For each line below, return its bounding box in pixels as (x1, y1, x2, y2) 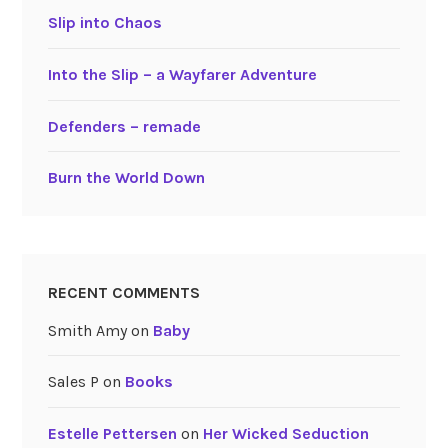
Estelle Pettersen (47, 423, 177, 443)
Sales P (47, 372, 99, 392)
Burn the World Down (47, 168, 205, 188)
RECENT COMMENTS (47, 282, 200, 302)
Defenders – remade (47, 116, 201, 136)
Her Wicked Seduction (202, 423, 369, 443)
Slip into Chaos (47, 13, 162, 33)
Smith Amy (47, 320, 127, 340)
